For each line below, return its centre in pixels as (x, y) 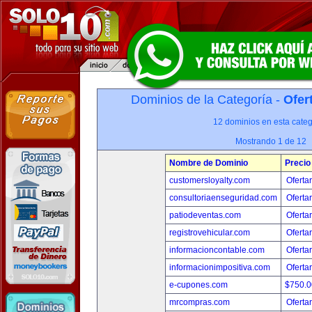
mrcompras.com (199, 302)
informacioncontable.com (217, 250)
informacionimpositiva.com (219, 267)
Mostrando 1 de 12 (271, 141)
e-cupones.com (198, 285)
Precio (297, 163)
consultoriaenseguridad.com (223, 198)
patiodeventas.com (205, 215)
